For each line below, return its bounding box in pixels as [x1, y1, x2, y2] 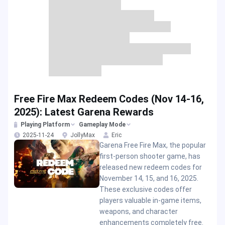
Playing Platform [21, 121, 70, 128]
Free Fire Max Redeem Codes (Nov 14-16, [14, 93, 204, 105]
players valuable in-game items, [99, 196, 201, 204]
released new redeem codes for [99, 163, 202, 171]
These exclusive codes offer [99, 185, 192, 193]
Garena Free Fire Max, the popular [99, 141, 206, 149]
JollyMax [70, 132, 95, 139]
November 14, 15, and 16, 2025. [99, 174, 198, 182]
